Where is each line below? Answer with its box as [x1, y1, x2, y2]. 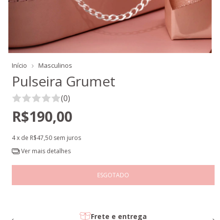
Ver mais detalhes [19, 147, 71, 155]
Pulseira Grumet [12, 72, 115, 90]
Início [12, 61, 27, 70]
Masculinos [38, 61, 72, 70]
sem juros [54, 134, 81, 142]
